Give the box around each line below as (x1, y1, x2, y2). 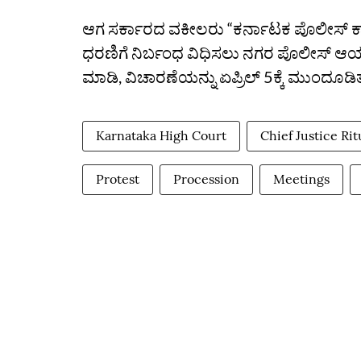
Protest (96, 171, 139, 187)
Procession (173, 171, 239, 187)
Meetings (273, 171, 330, 187)
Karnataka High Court (96, 127, 226, 143)
